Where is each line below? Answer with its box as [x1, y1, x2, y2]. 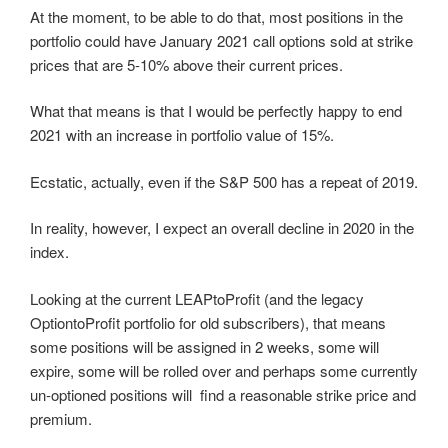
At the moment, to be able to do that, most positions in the [30, 5, 403, 27]
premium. [30, 407, 92, 429]
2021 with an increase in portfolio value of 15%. [30, 124, 334, 145]
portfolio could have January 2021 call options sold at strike [30, 29, 413, 51]
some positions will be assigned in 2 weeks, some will [30, 335, 379, 357]
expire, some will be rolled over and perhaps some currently [30, 359, 418, 381]
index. [30, 241, 69, 262]
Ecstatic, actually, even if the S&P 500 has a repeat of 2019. [30, 170, 418, 192]
